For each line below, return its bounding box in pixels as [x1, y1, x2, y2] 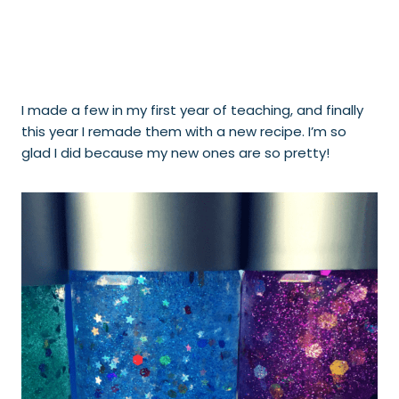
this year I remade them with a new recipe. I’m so [21, 122, 346, 141]
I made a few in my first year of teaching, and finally [21, 101, 363, 119]
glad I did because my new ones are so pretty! [21, 143, 330, 162]
